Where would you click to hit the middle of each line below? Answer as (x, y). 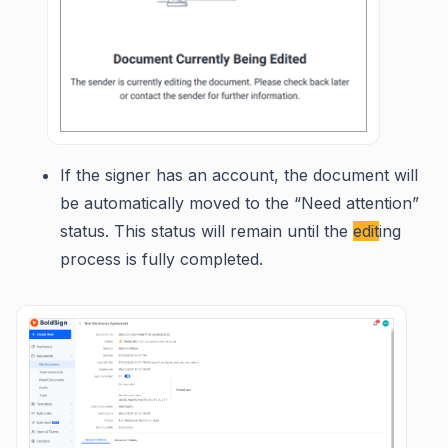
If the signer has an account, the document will (239, 174)
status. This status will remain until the (206, 230)
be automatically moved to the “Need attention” (239, 202)
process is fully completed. (161, 258)
